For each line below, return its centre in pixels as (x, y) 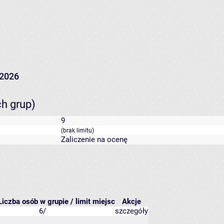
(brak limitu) (77, 131)
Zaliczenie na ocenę (94, 140)
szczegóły (131, 211)
